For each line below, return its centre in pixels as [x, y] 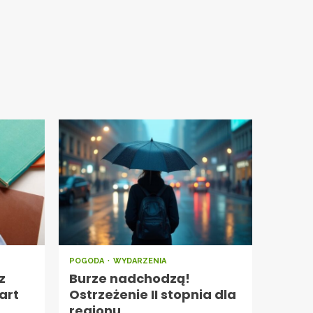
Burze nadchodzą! [129, 279]
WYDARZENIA [139, 261]
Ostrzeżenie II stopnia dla [152, 295]
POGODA [87, 261]
